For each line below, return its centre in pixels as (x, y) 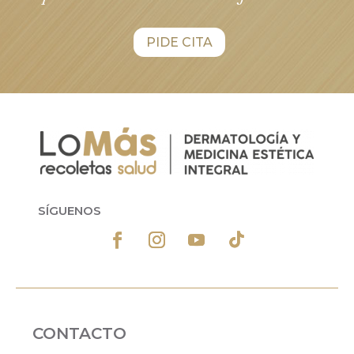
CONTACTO (80, 333)
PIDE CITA (179, 42)
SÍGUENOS (70, 210)
